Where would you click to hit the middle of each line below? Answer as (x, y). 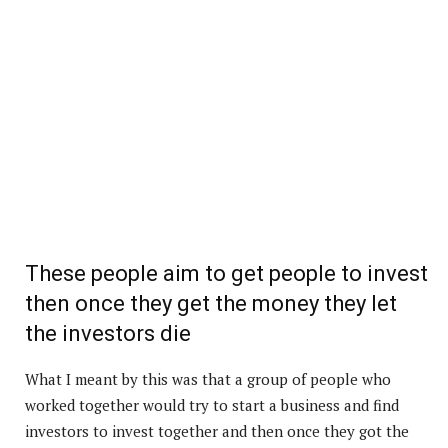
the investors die (108, 333)
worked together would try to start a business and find (212, 404)
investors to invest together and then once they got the (217, 430)
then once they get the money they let (211, 303)
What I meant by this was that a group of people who (208, 378)
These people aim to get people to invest (226, 273)
